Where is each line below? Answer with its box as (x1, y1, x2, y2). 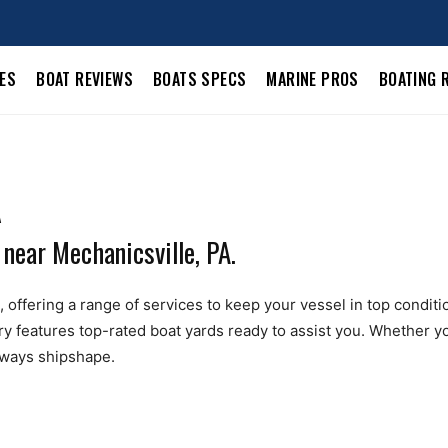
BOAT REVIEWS (36, 67, 133, 92)
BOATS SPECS (152, 67, 247, 92)
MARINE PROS (266, 67, 359, 92)
